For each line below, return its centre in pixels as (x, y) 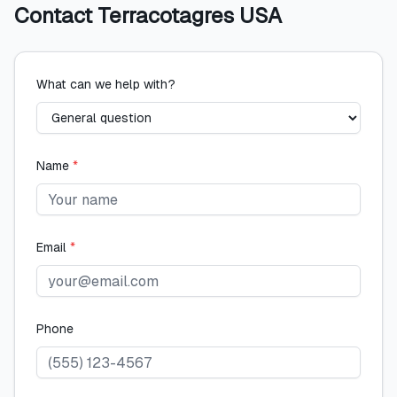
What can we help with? (106, 84)
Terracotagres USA (190, 16)
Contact (56, 16)
